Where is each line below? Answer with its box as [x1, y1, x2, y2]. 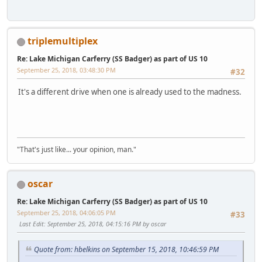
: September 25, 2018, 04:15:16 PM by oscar [44, 219, 166, 228]
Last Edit [19, 219, 44, 228]
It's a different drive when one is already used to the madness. [18, 87, 242, 98]
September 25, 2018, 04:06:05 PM [17, 208, 116, 217]
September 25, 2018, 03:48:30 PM [17, 65, 116, 74]
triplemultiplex [27, 34, 98, 47]
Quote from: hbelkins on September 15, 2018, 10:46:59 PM [34, 244, 219, 255]
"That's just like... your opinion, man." [17, 144, 136, 154]
